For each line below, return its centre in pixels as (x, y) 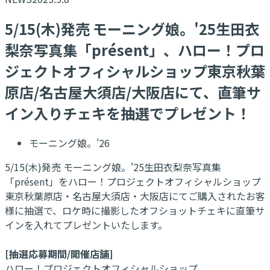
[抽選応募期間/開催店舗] (59, 253)
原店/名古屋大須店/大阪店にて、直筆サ (133, 92)
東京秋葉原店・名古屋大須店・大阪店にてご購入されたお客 (135, 196)
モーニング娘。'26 (69, 143)
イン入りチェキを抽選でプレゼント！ (128, 113)
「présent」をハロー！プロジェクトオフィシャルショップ (133, 181)
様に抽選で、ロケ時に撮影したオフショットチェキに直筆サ (135, 210)
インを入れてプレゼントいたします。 (86, 224)
